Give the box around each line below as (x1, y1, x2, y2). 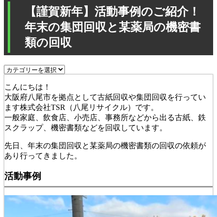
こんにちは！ (4, 82, 51, 91)
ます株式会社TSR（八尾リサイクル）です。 (4, 103, 158, 111)
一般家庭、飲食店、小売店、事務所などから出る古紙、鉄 (4, 113, 206, 122)
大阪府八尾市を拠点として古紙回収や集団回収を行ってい (4, 93, 206, 101)
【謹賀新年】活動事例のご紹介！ (25, 5, 200, 18)
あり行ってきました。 (4, 151, 82, 160)
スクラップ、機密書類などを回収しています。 (4, 123, 167, 132)
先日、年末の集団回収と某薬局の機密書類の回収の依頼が (4, 141, 206, 150)
